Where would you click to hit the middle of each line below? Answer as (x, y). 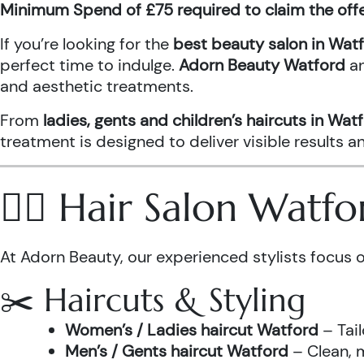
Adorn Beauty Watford (262, 65)
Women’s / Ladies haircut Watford (192, 330)
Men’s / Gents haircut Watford (177, 351)
